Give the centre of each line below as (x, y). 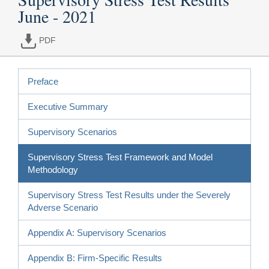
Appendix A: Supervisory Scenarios (97, 232)
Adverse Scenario (63, 207)
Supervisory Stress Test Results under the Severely (129, 195)
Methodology (53, 169)
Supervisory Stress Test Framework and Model (120, 157)
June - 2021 (57, 16)
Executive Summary (68, 106)
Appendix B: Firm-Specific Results (95, 258)
